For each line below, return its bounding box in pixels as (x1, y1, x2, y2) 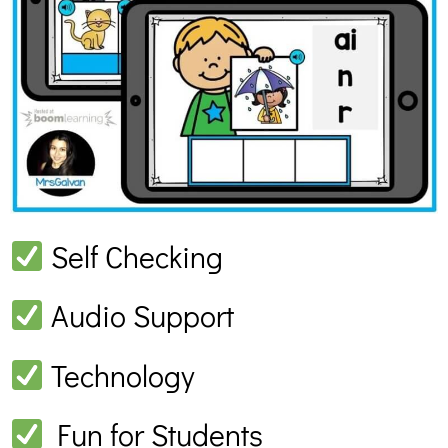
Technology (44, 355, 195, 395)
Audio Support (44, 296, 235, 336)
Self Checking (44, 236, 224, 276)
